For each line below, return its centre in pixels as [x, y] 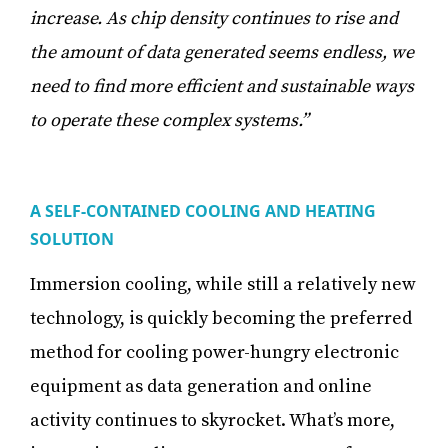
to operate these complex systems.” [169, 121]
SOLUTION [74, 239]
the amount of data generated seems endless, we [222, 53]
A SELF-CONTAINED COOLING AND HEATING [203, 211]
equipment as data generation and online [201, 387]
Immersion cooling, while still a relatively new [223, 285]
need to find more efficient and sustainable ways [222, 87]
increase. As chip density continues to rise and [214, 19]
